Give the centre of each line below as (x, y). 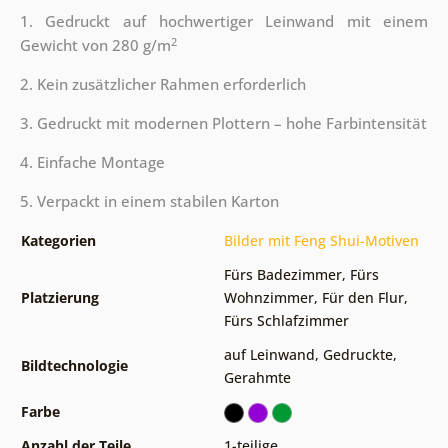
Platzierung (59, 298)
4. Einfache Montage (92, 162)
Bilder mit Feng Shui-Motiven (321, 241)
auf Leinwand (269, 355)
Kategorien (58, 241)
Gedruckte (357, 355)
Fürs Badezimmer (282, 275)
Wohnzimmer (268, 298)
